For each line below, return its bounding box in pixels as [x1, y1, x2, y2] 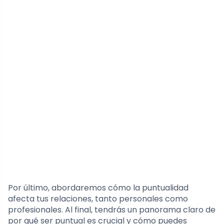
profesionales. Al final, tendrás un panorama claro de [8, 204, 215, 216]
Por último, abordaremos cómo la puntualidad [8, 182, 188, 194]
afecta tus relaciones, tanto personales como [8, 193, 188, 205]
